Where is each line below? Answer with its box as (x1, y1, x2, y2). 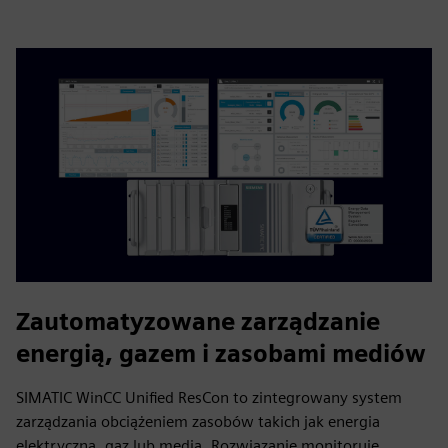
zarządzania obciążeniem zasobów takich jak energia (16, 412, 380, 431)
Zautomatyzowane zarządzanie (16, 307, 380, 336)
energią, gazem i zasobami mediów (16, 339, 426, 368)
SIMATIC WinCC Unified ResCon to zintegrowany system (16, 388, 402, 407)
